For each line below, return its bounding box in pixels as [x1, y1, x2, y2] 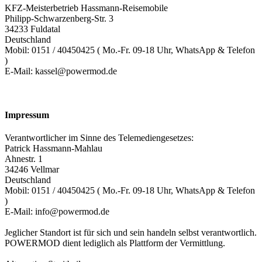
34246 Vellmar [5, 164, 59, 175]
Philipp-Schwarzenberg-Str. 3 [5, 13, 113, 23]
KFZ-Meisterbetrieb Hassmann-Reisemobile [5, 2, 168, 13]
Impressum [5, 110, 49, 120]
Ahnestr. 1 [5, 154, 43, 164]
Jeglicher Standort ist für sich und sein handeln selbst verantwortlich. [5, 227, 257, 238]
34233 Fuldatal [5, 23, 60, 34]
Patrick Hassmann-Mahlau [5, 143, 102, 154]
